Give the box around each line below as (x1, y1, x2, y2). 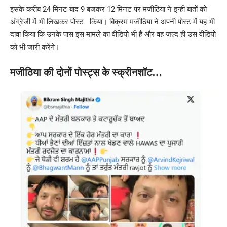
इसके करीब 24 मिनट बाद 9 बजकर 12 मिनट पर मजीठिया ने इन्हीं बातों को (10, 5, 207, 14)
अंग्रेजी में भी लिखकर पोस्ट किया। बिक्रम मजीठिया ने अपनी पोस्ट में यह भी (10, 17, 215, 27)
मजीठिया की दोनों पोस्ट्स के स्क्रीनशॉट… (10, 66, 162, 79)
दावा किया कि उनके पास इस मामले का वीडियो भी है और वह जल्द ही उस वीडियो (10, 30, 216, 40)
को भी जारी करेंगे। (10, 43, 60, 52)
